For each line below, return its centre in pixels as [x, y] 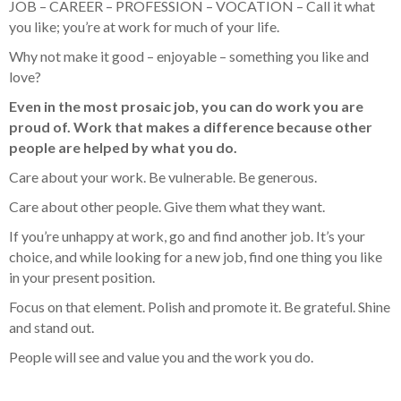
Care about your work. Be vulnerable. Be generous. [163, 177]
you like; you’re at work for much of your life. [144, 27]
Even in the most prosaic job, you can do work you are [186, 107]
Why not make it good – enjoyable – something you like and [189, 56]
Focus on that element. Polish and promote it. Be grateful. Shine [200, 307]
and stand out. [51, 328]
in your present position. [82, 277]
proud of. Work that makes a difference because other [191, 127]
